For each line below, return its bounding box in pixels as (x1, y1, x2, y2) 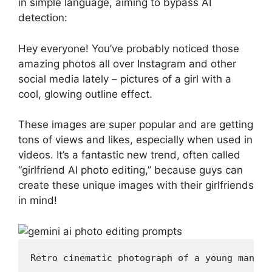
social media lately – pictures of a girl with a (18, 72, 231, 85)
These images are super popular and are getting (18, 118, 253, 131)
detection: (18, 12, 67, 24)
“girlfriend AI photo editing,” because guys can (18, 164, 243, 176)
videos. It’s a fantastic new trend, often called (18, 149, 240, 161)
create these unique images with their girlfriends (18, 179, 254, 191)
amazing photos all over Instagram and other (18, 57, 236, 70)
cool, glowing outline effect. (18, 87, 152, 100)
